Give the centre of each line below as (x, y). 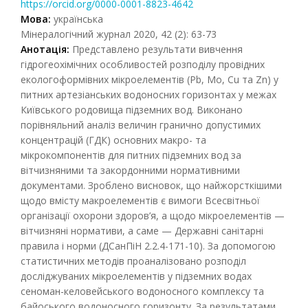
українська (77, 19)
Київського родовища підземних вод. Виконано (132, 110)
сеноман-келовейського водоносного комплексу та (142, 291)
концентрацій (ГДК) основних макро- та (113, 140)
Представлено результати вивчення (156, 49)
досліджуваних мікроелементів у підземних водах (136, 276)
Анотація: (45, 49)
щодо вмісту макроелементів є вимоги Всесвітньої (140, 200)
